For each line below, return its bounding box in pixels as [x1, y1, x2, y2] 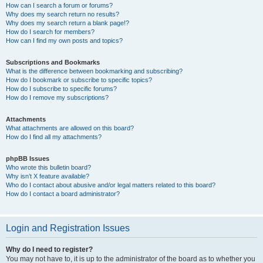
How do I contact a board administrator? [6, 190, 120, 197]
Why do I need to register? [6, 245, 93, 254]
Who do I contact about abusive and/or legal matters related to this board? [6, 181, 215, 188]
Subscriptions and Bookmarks [6, 59, 100, 66]
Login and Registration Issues [6, 223, 130, 233]
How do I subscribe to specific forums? [6, 85, 117, 92]
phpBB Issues [6, 155, 49, 162]
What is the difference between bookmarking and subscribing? [6, 68, 183, 75]
